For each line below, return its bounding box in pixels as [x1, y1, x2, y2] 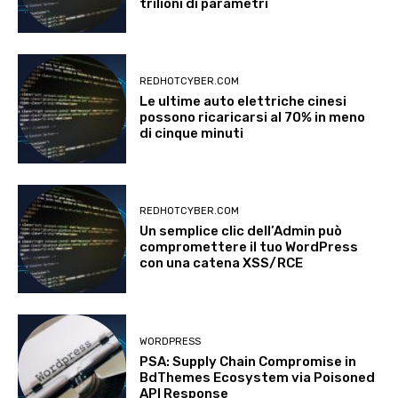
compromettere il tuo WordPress [139, 239, 359, 256]
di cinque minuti [139, 125, 244, 142]
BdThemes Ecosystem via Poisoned [139, 369, 376, 386]
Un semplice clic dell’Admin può [139, 223, 343, 240]
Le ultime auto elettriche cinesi [139, 93, 347, 110]
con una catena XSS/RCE [139, 255, 304, 272]
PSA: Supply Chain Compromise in [139, 353, 357, 370]
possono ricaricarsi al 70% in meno [139, 109, 366, 126]
